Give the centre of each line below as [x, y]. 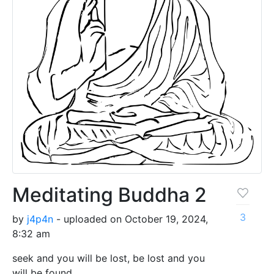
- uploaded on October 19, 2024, [131, 219]
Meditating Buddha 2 [109, 194]
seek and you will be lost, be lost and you [109, 258]
